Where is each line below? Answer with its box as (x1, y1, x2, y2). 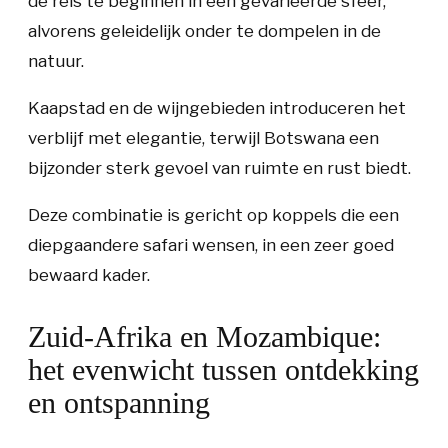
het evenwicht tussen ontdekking (28, 353, 419, 386)
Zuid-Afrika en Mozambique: (28, 320, 381, 353)
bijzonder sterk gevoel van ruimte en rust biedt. (28, 158, 411, 178)
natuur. (28, 51, 84, 71)
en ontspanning (28, 386, 210, 419)
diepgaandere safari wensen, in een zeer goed (28, 235, 394, 255)
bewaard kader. (28, 265, 150, 285)
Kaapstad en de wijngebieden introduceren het (28, 98, 406, 118)
